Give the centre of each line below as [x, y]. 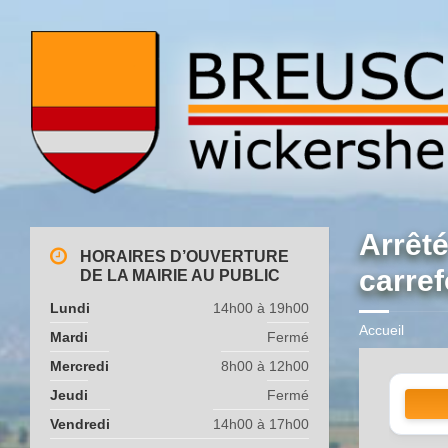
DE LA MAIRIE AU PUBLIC [180, 275]
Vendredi [80, 423]
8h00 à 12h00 [264, 365]
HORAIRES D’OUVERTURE [184, 256]
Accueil [381, 329]
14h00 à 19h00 [260, 307]
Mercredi [79, 365]
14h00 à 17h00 [260, 423]
